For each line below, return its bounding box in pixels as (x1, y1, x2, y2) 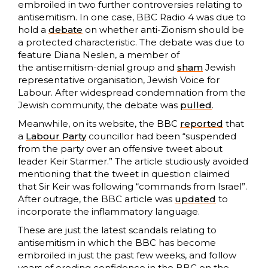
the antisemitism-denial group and (18, 62, 177, 74)
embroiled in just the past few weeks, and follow (18, 249, 236, 261)
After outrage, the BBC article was (18, 193, 175, 205)
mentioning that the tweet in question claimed (18, 168, 230, 180)
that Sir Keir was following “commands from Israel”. (18, 181, 247, 193)
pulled (180, 99, 212, 111)
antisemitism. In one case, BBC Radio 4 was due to (18, 11, 246, 23)
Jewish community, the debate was (18, 99, 180, 111)
